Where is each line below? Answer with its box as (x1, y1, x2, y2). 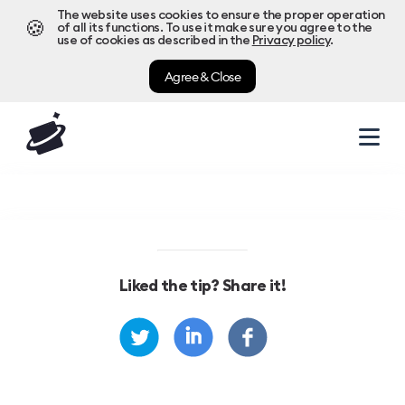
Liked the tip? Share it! (119, 278, 286, 294)
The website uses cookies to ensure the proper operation (57, 9, 385, 22)
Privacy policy (251, 34, 331, 47)
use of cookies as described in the (57, 34, 250, 47)
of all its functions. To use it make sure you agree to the (57, 22, 372, 34)
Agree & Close (164, 68, 241, 85)
